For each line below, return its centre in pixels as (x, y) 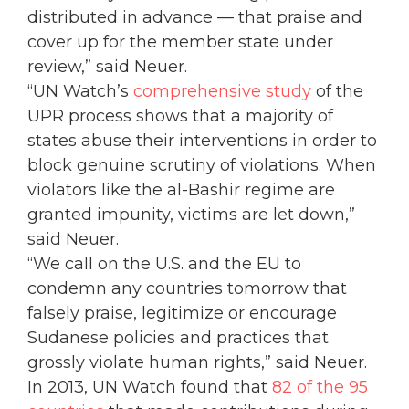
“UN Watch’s (80, 91)
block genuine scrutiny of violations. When (202, 165)
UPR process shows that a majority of (180, 116)
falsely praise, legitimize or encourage (182, 313)
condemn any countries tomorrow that (187, 288)
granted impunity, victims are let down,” (191, 215)
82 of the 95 (320, 387)
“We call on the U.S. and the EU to (164, 264)
